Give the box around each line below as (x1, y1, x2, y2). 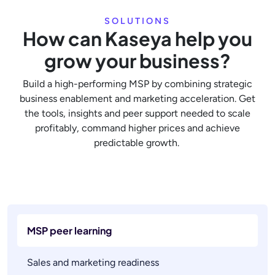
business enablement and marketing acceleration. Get (20, 93, 255, 105)
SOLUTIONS (104, 15, 171, 27)
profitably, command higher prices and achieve (35, 122, 240, 134)
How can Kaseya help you (23, 26, 252, 51)
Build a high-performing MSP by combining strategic (23, 78, 252, 90)
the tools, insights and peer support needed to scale (25, 107, 250, 120)
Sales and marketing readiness (27, 257, 164, 269)
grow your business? (44, 48, 231, 73)
